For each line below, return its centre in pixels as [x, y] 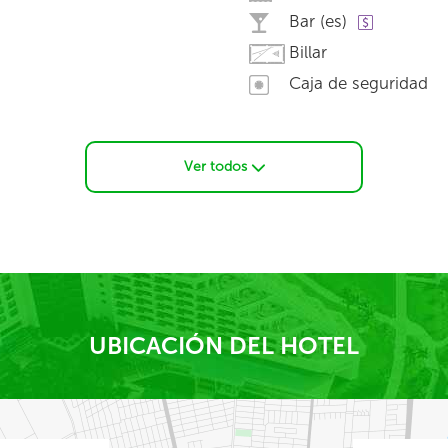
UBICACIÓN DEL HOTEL [224, 345]
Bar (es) [318, 21]
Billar [308, 52]
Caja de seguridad [358, 83]
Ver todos [217, 166]
